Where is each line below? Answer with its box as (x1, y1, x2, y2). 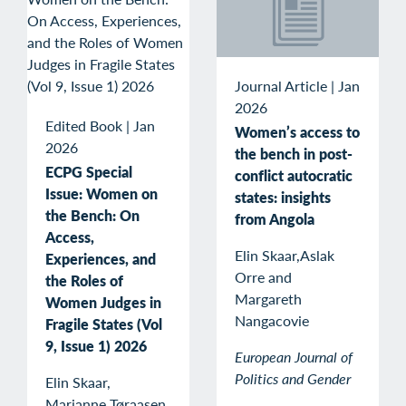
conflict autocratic (235, 165, 353, 187)
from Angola (235, 208, 314, 230)
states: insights (235, 187, 331, 208)
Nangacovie (235, 310, 309, 332)
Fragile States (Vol (45, 313, 162, 334)
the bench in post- (235, 143, 353, 165)
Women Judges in (45, 291, 161, 313)
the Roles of (45, 269, 123, 291)
